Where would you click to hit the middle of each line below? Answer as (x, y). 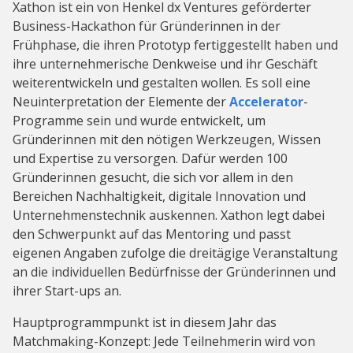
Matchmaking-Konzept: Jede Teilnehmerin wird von (164, 342)
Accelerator (266, 102)
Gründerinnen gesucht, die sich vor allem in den (153, 178)
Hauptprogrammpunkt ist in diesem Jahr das (145, 323)
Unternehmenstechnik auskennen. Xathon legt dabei (169, 216)
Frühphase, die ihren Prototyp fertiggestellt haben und (175, 45)
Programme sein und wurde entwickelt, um (139, 121)
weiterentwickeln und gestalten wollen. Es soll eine (162, 83)
